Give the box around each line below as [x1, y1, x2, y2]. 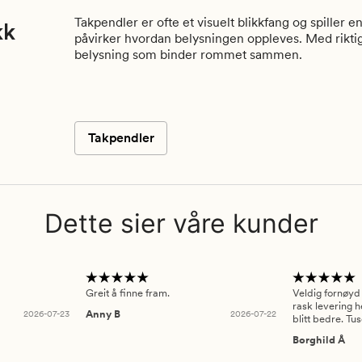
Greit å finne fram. [85, 287, 170, 300]
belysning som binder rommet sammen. [74, 47, 302, 63]
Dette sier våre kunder [44, 207, 318, 239]
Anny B [85, 307, 120, 320]
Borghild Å [293, 333, 346, 346]
